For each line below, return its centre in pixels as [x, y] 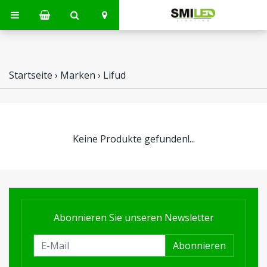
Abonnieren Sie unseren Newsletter [133, 218]
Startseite [31, 75]
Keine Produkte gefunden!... [133, 139]
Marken [78, 75]
